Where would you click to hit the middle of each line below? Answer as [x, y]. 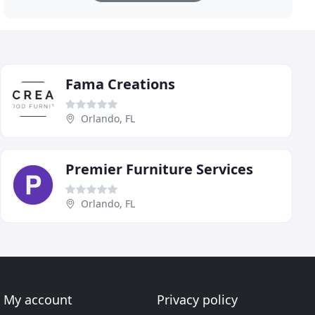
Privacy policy [197, 300]
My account [38, 300]
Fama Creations [120, 84]
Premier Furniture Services [159, 169]
